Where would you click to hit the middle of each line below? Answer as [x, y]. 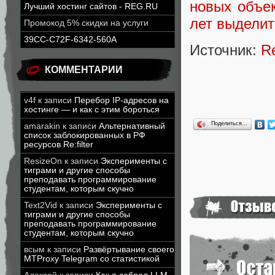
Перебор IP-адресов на [122, 100]
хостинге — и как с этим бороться [92, 110]
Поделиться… [229, 123]
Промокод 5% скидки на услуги [86, 23]
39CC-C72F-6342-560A [70, 40]
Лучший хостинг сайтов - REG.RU [91, 6]
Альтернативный [132, 126]
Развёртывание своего [129, 250]
